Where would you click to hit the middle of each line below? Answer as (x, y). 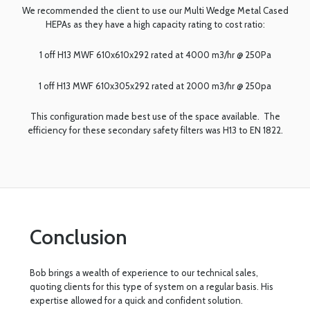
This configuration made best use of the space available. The (155, 116)
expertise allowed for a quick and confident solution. (136, 301)
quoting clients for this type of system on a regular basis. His (151, 287)
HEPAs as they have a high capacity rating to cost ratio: (155, 24)
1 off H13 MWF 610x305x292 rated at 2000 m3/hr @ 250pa (155, 85)
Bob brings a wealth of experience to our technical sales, (144, 273)
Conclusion (78, 237)
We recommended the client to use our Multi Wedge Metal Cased (155, 10)
